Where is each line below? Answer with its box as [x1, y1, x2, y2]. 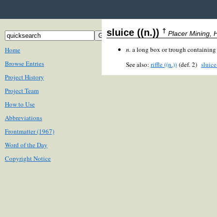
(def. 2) [177, 60, 201, 69]
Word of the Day [5, 140, 47, 149]
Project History [5, 73, 44, 81]
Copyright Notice [5, 154, 51, 163]
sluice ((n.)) [107, 27, 162, 38]
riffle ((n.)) [151, 60, 177, 69]
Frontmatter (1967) [5, 127, 54, 136]
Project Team [5, 86, 39, 95]
